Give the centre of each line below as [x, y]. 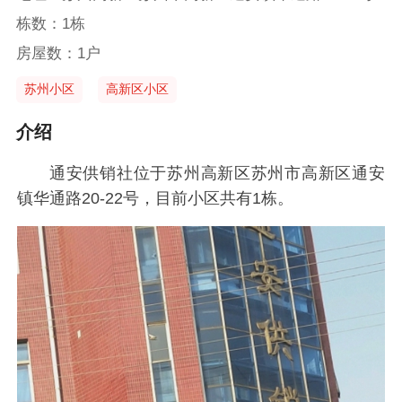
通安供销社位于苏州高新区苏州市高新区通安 [217, 173]
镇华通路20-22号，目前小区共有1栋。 [156, 198]
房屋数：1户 [58, 53]
